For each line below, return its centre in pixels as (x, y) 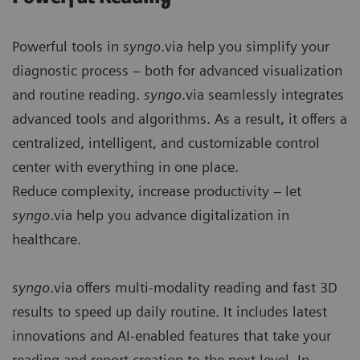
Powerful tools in (67, 47)
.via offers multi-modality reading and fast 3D (194, 288)
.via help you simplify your (245, 47)
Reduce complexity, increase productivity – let (157, 191)
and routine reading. (78, 95)
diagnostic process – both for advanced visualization (177, 71)
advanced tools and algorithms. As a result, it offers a (180, 119)
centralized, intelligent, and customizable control (166, 143)
